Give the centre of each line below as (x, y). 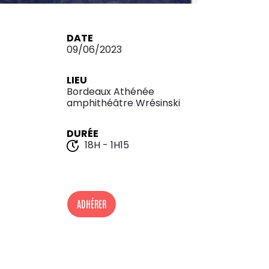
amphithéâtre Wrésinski (123, 103)
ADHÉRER (92, 204)
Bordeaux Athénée (110, 92)
